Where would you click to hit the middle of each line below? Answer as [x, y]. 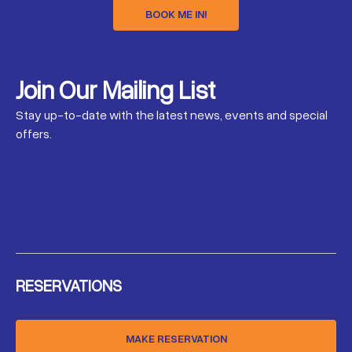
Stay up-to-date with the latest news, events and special [172, 115]
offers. [34, 134]
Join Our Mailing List [115, 89]
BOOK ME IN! [176, 14]
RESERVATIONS [69, 285]
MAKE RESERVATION [176, 338]
